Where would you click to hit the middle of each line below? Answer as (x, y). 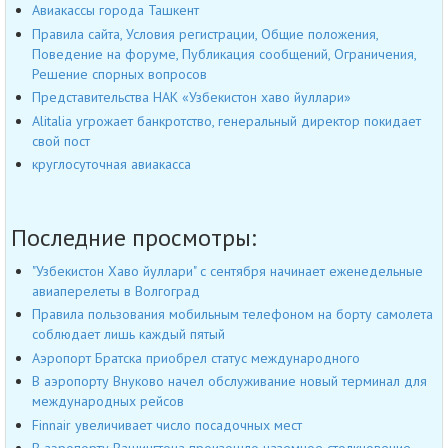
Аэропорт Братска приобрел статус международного (196, 357)
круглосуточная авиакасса (111, 164)
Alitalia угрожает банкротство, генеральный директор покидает (226, 120)
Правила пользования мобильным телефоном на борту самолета (232, 314)
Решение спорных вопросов (119, 73)
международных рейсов (108, 401)
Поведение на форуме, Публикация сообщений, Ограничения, (224, 53)
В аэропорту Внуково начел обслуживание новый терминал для (229, 381)
